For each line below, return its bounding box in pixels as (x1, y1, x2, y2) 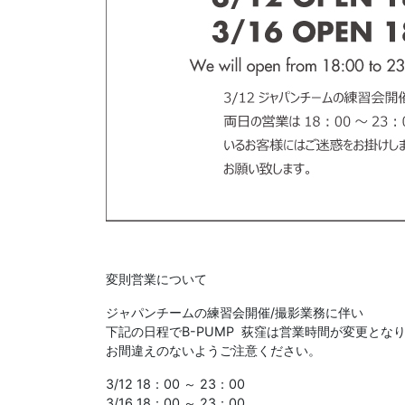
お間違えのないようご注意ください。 (106, 342, 321, 358)
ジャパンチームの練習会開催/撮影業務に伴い (106, 304, 363, 320)
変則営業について (106, 270, 207, 287)
